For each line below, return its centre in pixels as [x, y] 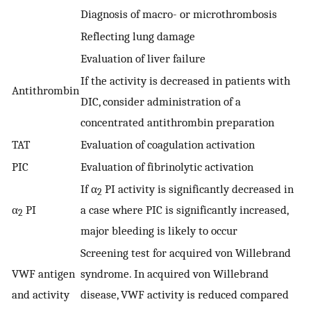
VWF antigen [43, 274]
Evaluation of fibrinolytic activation [167, 167]
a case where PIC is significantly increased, [184, 210]
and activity [41, 295]
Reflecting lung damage [138, 36]
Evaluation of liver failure [143, 59]
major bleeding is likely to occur [159, 231]
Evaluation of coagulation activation [168, 145]
